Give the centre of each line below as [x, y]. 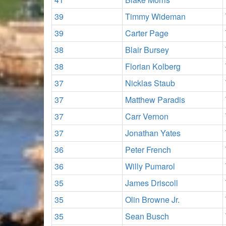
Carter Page [147, 33]
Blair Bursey [147, 50]
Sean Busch [147, 216]
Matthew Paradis [155, 100]
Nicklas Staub [150, 83]
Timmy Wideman [155, 16]
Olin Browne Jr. [152, 200]
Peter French [148, 150]
